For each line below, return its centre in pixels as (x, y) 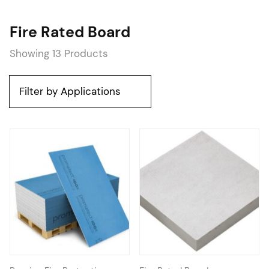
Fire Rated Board (70, 32)
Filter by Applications (70, 91)
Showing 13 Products (59, 53)
